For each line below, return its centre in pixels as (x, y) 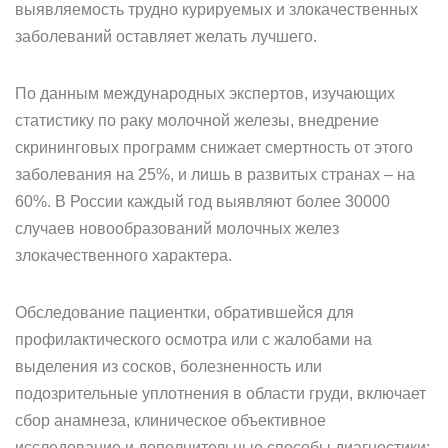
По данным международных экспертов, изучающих (205, 93)
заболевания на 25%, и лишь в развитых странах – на (215, 174)
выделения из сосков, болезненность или (168, 366)
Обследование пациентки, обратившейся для (184, 312)
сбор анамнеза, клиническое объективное (170, 420)
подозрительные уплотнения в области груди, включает (220, 393)
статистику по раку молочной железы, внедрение (197, 120)
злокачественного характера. (123, 255)
